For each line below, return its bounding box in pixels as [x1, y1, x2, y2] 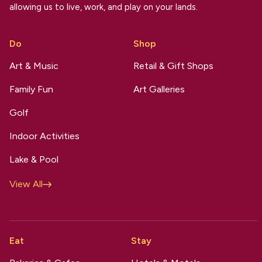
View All [9, 178, 43, 190]
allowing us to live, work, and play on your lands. [9, 2, 198, 13]
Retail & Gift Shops [133, 60, 213, 72]
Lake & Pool [9, 154, 58, 166]
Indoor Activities [9, 130, 80, 142]
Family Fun [9, 84, 53, 95]
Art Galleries [133, 84, 185, 95]
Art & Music [9, 60, 58, 72]
